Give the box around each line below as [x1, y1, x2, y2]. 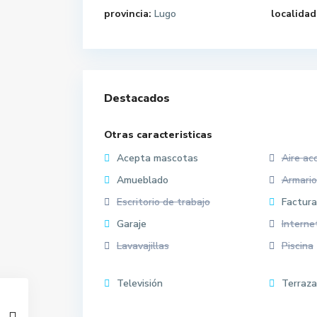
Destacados [104, 91, 170, 106]
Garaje [117, 217, 146, 231]
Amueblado [117, 173, 168, 187]
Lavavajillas [117, 239, 169, 253]
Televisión [117, 277, 163, 290]
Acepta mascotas [117, 151, 198, 165]
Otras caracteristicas [104, 128, 212, 142]
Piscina [281, 239, 313, 253]
